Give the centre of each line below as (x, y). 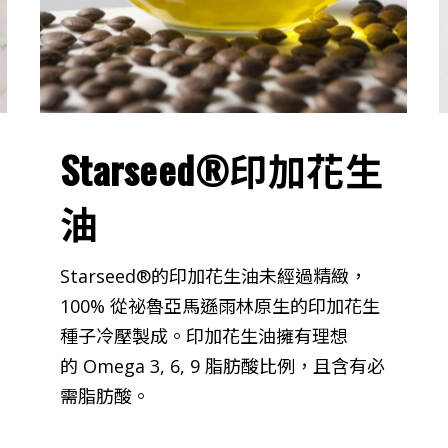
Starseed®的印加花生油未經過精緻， (213, 275)
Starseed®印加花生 (221, 168)
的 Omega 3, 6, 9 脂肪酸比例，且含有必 (222, 365)
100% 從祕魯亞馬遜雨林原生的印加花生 (219, 305)
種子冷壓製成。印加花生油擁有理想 (203, 335)
